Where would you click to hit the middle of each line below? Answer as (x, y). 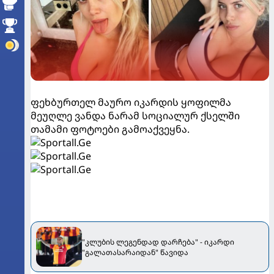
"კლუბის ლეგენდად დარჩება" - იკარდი (158, 242)
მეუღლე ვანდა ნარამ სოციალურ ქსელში (135, 116)
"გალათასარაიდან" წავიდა (135, 252)
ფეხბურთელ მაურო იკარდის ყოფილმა (131, 102)
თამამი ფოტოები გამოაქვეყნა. (110, 129)
